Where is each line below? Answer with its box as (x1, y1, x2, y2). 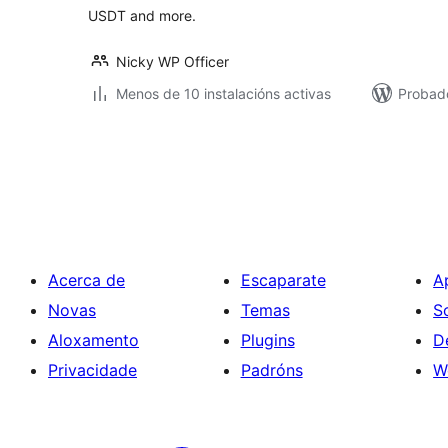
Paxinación (87, 131, 215, 160)
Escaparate (240, 270, 326, 290)
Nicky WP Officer (116, 53, 229, 70)
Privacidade (48, 360, 137, 380)
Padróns (240, 360, 303, 380)
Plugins (240, 330, 295, 350)
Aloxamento (48, 330, 139, 350)
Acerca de (48, 270, 125, 290)
